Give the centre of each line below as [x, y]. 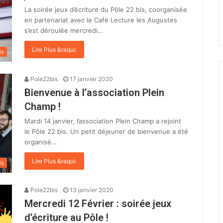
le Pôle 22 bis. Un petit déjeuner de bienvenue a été [106, 131]
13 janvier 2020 [92, 190]
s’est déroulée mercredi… [64, 30]
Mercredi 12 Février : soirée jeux [98, 204]
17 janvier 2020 [91, 79]
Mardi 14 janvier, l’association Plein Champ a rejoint [103, 121]
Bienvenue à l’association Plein [94, 92]
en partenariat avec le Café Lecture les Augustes [101, 20]
